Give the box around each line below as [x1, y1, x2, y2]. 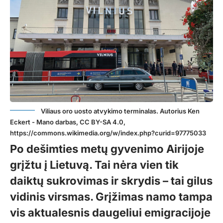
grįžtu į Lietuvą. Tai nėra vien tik [10, 158, 179, 171]
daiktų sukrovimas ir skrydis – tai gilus [10, 174, 213, 187]
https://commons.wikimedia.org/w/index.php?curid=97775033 [10, 128, 206, 137]
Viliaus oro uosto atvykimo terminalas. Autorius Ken [41, 107, 200, 115]
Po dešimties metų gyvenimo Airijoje [10, 142, 204, 155]
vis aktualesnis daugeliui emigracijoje [10, 206, 211, 219]
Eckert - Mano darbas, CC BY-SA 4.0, [10, 117, 125, 126]
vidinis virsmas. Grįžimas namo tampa [10, 190, 213, 203]
